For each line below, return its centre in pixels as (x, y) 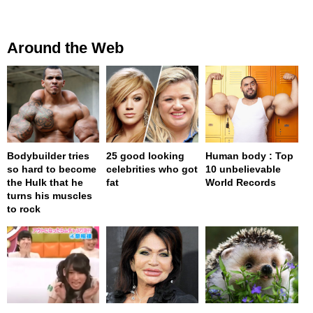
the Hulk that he (45, 183)
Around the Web (65, 48)
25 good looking (146, 156)
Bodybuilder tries (48, 156)
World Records (241, 183)
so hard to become (52, 169)
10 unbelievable (243, 169)
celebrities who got (152, 169)
